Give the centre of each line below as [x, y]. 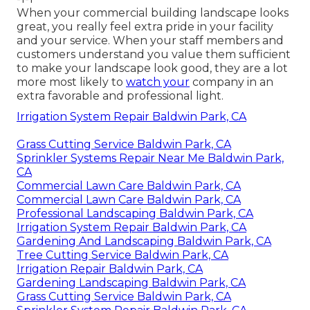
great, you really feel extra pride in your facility [145, 27]
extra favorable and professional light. [120, 96]
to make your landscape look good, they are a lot [152, 69]
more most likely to [71, 82]
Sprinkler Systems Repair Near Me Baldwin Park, [150, 158]
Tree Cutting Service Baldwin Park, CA [122, 255]
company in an [231, 82]
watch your [158, 82]
